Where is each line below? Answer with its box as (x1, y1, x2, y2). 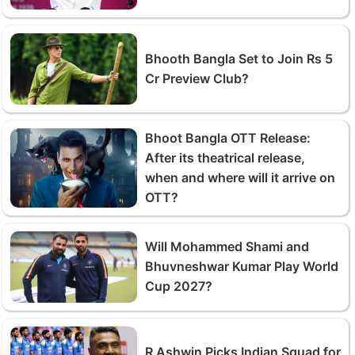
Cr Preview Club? (145, 70, 249, 86)
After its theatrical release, (145, 149, 305, 166)
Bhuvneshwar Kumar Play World (145, 258, 338, 274)
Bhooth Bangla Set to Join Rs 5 (145, 50, 333, 67)
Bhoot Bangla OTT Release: (145, 129, 311, 146)
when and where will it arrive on (145, 169, 335, 185)
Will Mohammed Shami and (145, 239, 309, 254)
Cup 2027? (145, 278, 212, 294)
